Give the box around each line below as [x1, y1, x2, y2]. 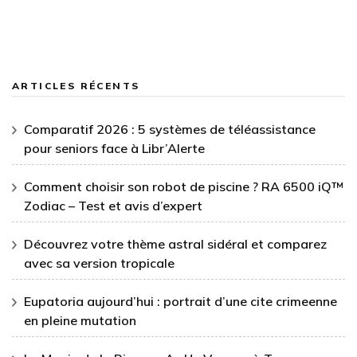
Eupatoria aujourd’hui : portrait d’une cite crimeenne [24, 292, 337, 309]
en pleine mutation [24, 312, 136, 328]
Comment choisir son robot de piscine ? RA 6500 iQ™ [24, 178, 343, 194]
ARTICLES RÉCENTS [12, 79, 140, 92]
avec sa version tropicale [24, 254, 175, 271]
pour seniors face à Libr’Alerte [24, 139, 205, 156]
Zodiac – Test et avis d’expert [24, 197, 202, 214]
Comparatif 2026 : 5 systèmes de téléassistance [24, 120, 316, 137]
